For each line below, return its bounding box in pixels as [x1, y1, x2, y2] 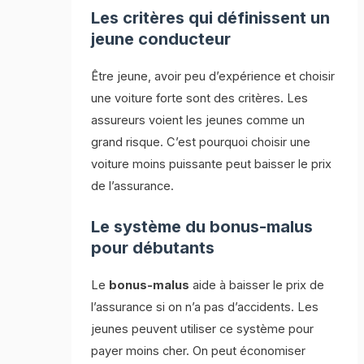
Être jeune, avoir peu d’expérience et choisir [91, 68, 336, 84]
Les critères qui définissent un [91, 7, 331, 28]
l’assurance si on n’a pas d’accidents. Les [91, 300, 319, 315]
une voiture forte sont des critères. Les [91, 90, 309, 106]
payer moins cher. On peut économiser [91, 344, 306, 359]
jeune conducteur [91, 28, 232, 49]
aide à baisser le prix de [189, 278, 325, 293]
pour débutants [91, 238, 215, 258]
